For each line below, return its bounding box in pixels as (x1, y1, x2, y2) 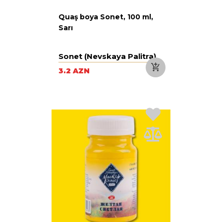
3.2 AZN (58, 66, 90, 75)
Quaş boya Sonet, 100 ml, (58, 12, 153, 21)
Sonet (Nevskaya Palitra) (58, 51, 156, 61)
